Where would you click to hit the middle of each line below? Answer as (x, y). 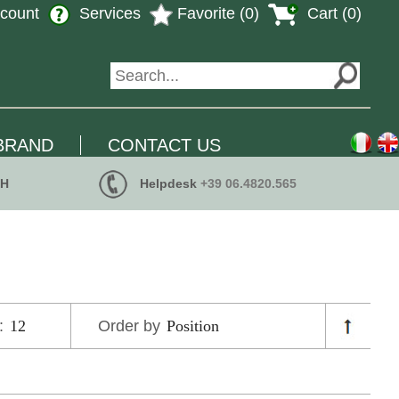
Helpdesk (169, 183)
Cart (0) (332, 13)
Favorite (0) (216, 13)
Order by (131, 326)
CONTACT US (164, 145)
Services (108, 13)
